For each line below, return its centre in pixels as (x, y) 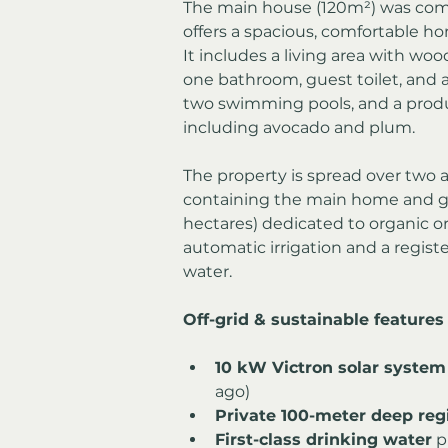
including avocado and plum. (299, 127)
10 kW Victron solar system (330, 367)
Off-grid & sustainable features (313, 319)
